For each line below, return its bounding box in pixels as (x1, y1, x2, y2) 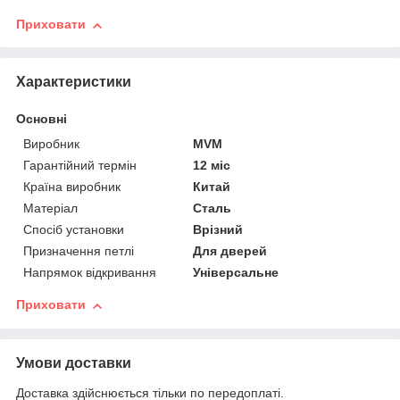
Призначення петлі (23, 244, 134, 259)
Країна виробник (23, 179, 121, 195)
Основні (16, 112, 67, 127)
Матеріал (23, 201, 78, 216)
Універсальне (193, 265, 279, 280)
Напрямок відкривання (23, 265, 156, 280)
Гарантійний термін (23, 158, 137, 173)
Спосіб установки (23, 222, 124, 237)
